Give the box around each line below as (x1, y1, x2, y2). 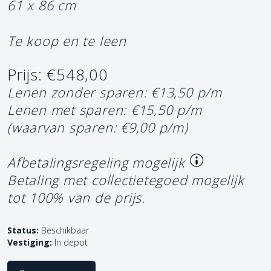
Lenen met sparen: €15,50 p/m (7, 101, 202, 119)
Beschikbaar (39, 224, 89, 237)
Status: (7, 224, 39, 237)
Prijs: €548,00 (7, 64, 108, 86)
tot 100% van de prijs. (7, 189, 145, 207)
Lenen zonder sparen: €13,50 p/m (7, 83, 222, 102)
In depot (54, 237, 88, 249)
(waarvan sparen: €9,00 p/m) (7, 119, 188, 137)
